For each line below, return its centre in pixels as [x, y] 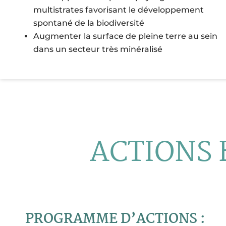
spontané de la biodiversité [90, 23]
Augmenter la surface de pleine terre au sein [125, 36]
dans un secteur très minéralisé [99, 49]
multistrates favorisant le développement [119, 10]
